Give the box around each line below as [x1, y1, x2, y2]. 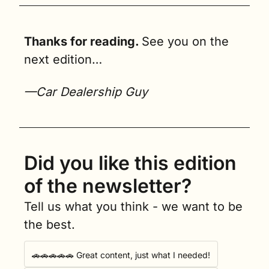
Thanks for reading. [24, 34, 142, 49]
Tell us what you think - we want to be [24, 199, 243, 214]
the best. [24, 217, 75, 232]
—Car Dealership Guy [24, 84, 148, 99]
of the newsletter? [24, 174, 192, 198]
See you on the [142, 34, 229, 49]
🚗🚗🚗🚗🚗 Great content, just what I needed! [32, 249, 210, 260]
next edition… [24, 52, 102, 67]
